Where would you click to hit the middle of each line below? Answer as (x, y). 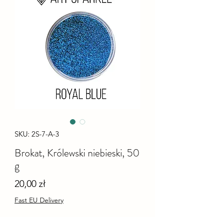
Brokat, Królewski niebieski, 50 (77, 153)
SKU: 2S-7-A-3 (37, 134)
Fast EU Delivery (39, 200)
